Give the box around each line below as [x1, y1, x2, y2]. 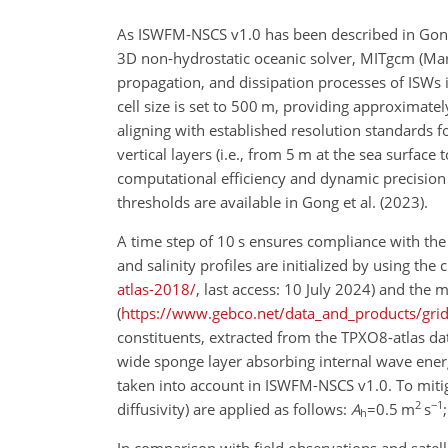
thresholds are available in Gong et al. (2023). [117, 191, 428, 212]
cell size [117, 95, 170, 116]
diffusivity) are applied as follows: [117, 398, 351, 419]
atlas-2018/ [117, 278, 196, 299]
